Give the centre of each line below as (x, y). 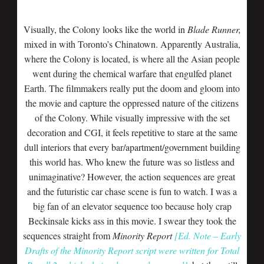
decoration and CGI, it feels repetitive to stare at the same (132, 132)
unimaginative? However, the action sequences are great (132, 176)
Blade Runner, (214, 29)
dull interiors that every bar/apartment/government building (132, 147)
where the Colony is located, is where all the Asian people (132, 59)
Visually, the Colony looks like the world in (105, 29)
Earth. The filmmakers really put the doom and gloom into (132, 88)
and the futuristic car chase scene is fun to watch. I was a (132, 191)
